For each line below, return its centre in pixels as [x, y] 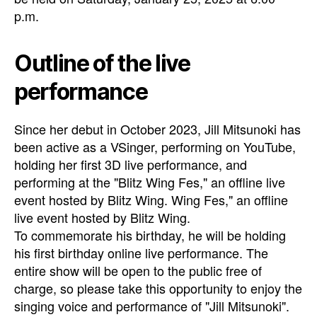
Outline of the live [102, 63]
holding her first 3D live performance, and [131, 164]
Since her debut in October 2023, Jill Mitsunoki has [157, 129]
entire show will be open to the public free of [138, 270]
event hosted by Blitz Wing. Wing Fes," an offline [151, 200]
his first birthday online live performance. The [141, 253]
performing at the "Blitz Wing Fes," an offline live [150, 182]
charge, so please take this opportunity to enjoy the [158, 288]
